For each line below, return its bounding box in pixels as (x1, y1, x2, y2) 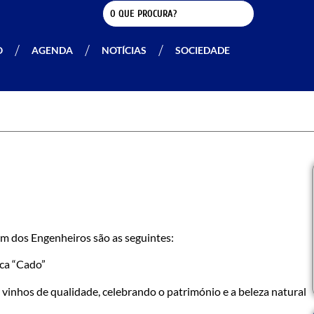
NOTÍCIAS (102, 44, 146, 56)
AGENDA (32, 44, 73, 56)
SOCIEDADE (175, 44, 230, 56)
